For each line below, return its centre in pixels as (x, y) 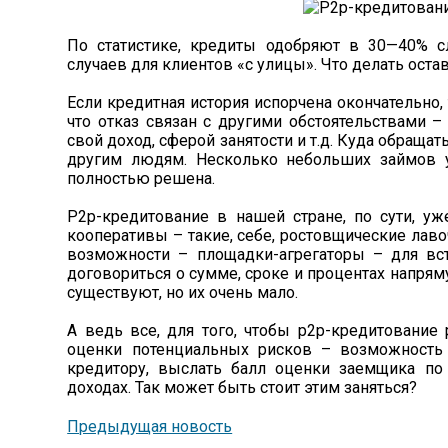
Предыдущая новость (150, 426)
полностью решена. (141, 178)
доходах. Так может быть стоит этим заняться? (242, 387)
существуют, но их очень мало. (183, 292)
